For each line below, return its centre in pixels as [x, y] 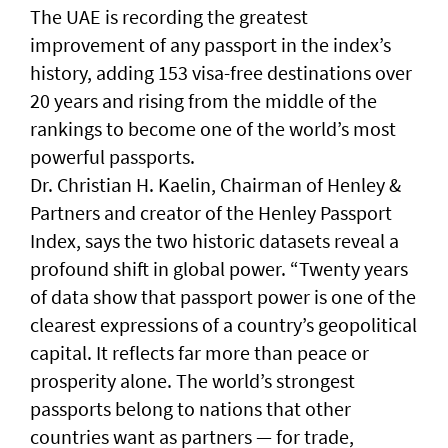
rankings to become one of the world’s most [213, 128]
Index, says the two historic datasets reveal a [214, 240]
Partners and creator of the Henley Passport [211, 212]
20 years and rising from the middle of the [203, 100]
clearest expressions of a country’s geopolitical [223, 324]
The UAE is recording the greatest [169, 16]
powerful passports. [112, 156]
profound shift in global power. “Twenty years [219, 268]
